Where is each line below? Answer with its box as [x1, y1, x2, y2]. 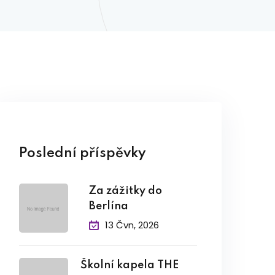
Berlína [89, 201, 129, 212]
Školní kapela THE [80, 260, 179, 271]
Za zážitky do [89, 185, 163, 196]
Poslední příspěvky [19, 147, 146, 160]
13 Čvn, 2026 [105, 219, 160, 231]
